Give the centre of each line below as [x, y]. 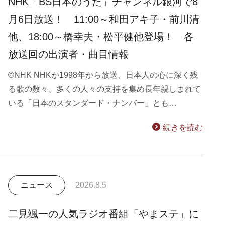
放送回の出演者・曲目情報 [68, 54]
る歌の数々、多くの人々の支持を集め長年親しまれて [104, 89]
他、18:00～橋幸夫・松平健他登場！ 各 [101, 37]
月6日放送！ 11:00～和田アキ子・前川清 [104, 19]
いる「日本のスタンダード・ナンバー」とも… [92, 103]
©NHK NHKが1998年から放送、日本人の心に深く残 [103, 75]
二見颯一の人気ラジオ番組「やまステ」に [103, 214]
